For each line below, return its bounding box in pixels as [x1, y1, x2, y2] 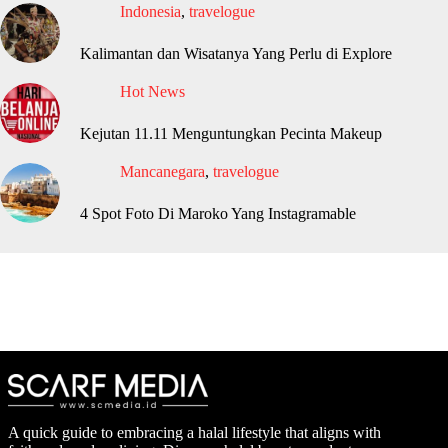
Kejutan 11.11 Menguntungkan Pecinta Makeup [80, 124, 382, 142]
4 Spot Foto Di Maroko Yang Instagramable [80, 204, 356, 222]
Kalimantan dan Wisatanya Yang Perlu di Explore [80, 44, 392, 62]
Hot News [120, 82, 185, 100]
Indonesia [120, 2, 181, 20]
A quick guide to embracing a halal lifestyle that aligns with [8, 424, 381, 441]
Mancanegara [120, 162, 205, 180]
